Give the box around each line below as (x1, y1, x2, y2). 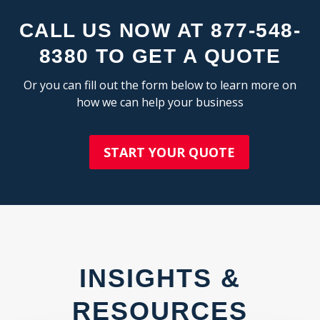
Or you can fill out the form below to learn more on (24, 76, 296, 93)
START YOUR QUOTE (103, 143, 235, 161)
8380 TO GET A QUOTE (39, 44, 281, 67)
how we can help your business (76, 94, 244, 110)
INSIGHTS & (79, 263, 241, 293)
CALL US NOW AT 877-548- (19, 19, 301, 41)
